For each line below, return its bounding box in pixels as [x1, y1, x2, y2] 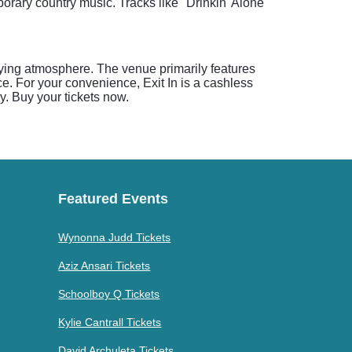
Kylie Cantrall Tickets [58, 316, 162, 328]
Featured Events [58, 191, 169, 207]
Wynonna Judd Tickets [58, 231, 171, 244]
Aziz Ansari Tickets [58, 259, 151, 272]
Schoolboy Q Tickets [58, 288, 160, 300]
